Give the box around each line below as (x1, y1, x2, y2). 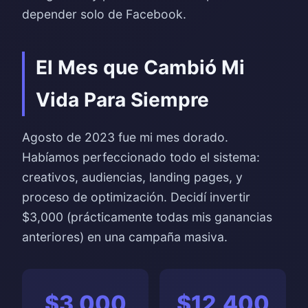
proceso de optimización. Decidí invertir (22, 190, 250, 204)
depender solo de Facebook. (22, 7, 186, 21)
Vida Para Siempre (36, 88, 209, 111)
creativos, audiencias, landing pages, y (22, 170, 243, 184)
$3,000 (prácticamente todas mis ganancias (22, 210, 272, 224)
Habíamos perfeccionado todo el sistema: (22, 150, 260, 164)
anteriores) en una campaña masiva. (22, 230, 228, 244)
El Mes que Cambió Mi (36, 56, 245, 79)
